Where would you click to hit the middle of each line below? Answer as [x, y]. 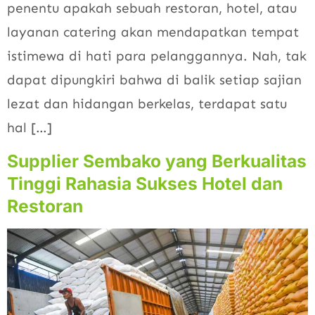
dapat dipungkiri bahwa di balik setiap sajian [154, 79]
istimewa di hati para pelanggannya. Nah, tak [157, 56]
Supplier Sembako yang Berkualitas [157, 161]
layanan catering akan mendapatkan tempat [153, 32]
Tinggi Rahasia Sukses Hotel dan [145, 183]
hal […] [30, 127]
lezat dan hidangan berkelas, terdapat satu [147, 103]
